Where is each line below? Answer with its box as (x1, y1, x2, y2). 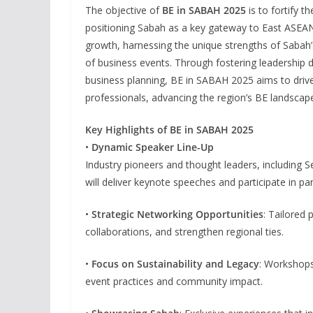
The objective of (85, 3, 162, 17)
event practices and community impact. (85, 274, 263, 288)
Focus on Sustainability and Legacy (92, 256, 259, 270)
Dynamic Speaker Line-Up (92, 140, 214, 154)
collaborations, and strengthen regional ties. (85, 224, 284, 238)
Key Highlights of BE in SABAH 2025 (85, 122, 254, 136)
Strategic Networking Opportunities (92, 207, 263, 221)
